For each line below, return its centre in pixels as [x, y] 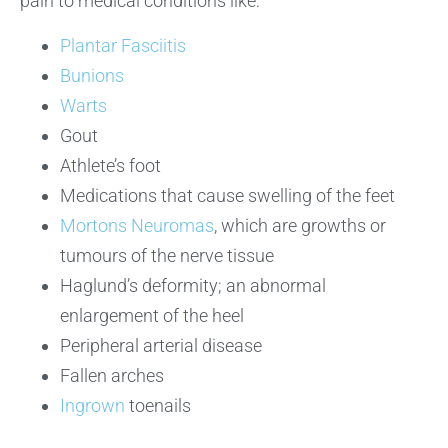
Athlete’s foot [110, 165]
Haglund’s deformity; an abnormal [193, 285]
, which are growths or [300, 225]
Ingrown [94, 405]
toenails [160, 405]
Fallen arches [112, 375]
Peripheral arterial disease [161, 345]
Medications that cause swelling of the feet [227, 195]
